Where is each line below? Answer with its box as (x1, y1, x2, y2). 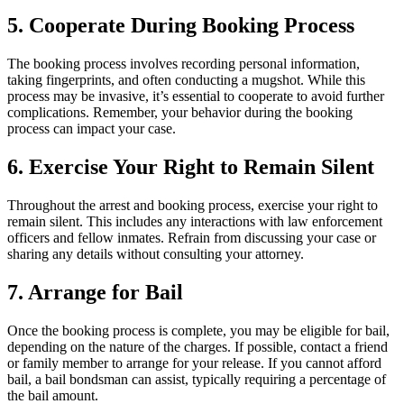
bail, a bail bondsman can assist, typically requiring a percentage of (7, 371, 386, 387)
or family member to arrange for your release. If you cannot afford (7, 354, 381, 371)
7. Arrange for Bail (7, 280, 183, 304)
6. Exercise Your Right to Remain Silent (7, 154, 374, 179)
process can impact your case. (7, 120, 176, 136)
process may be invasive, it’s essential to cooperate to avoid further (7, 87, 384, 104)
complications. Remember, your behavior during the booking (7, 104, 353, 120)
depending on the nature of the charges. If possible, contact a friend (7, 338, 388, 354)
